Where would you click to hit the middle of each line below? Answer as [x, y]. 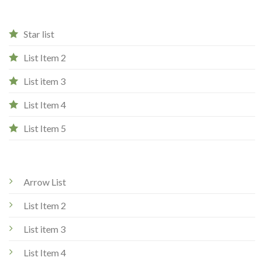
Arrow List [45, 181]
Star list [39, 34]
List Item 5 [45, 128]
